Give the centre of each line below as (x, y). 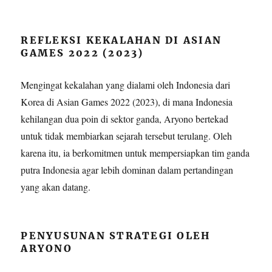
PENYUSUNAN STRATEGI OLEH (116, 236)
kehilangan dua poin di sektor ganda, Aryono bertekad (125, 119)
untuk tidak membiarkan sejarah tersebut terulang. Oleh (127, 136)
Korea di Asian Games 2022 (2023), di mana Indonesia (127, 102)
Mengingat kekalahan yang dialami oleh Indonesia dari (126, 85)
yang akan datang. (56, 187)
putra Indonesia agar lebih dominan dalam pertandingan (127, 170)
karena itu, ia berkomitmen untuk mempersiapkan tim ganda (135, 153)
